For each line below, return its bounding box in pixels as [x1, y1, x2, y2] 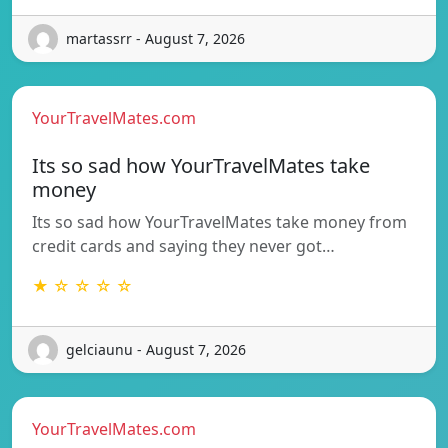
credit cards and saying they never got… [32, 234, 335, 257]
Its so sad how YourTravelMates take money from [32, 210, 407, 233]
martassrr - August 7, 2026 [66, 29, 245, 49]
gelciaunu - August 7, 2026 [66, 340, 246, 360]
